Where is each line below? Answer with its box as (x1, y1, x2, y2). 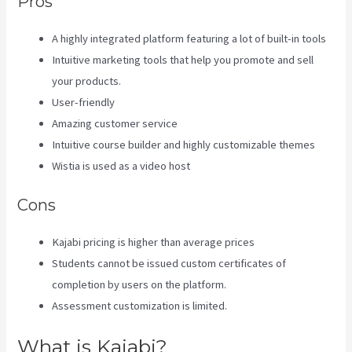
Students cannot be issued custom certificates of (52, 255, 287, 270)
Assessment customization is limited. (52, 298, 228, 313)
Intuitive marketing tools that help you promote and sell (52, 53, 314, 68)
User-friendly (52, 95, 115, 110)
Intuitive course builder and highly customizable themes (52, 137, 316, 152)
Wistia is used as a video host (52, 159, 191, 174)
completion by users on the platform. (52, 277, 227, 291)
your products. (52, 74, 122, 89)
